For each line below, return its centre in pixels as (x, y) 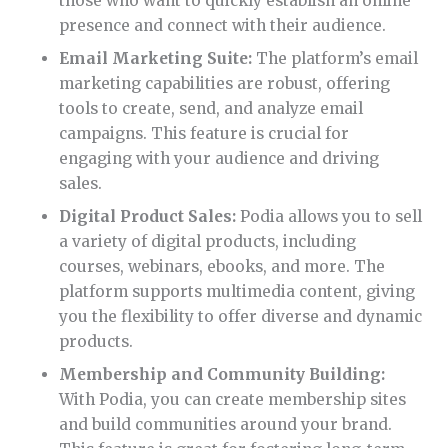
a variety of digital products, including (208, 242)
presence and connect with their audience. (223, 26)
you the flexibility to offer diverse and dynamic (241, 317)
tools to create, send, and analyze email (211, 109)
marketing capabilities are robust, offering (225, 84)
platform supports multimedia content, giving (237, 292)
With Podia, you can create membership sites (233, 400)
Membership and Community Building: (222, 375)
